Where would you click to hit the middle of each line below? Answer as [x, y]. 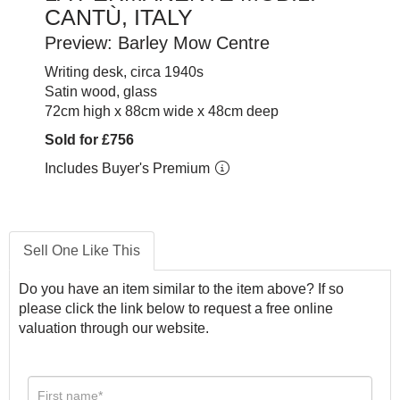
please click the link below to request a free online [176, 309]
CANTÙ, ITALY [119, 17]
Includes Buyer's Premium [129, 169]
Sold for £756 [89, 140]
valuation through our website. [114, 329]
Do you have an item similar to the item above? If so [181, 289]
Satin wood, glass [101, 92]
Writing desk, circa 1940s [124, 72]
